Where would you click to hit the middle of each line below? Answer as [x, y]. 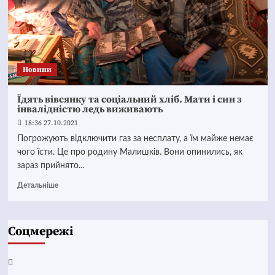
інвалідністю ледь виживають [90, 109]
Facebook [30, 262]
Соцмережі [40, 232]
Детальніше [37, 185]
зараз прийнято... [50, 166]
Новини [37, 70]
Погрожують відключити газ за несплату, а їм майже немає [135, 139]
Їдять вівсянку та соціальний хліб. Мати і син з [129, 99]
